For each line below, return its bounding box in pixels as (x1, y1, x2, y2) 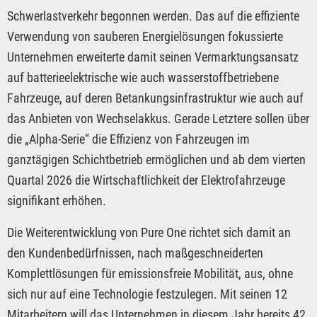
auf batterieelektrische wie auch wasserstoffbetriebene (7, 70, 279, 86)
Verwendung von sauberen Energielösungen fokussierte (7, 29, 283, 45)
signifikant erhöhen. (7, 193, 106, 209)
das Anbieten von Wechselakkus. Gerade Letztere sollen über (7, 111, 309, 127)
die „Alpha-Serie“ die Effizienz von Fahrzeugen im (7, 132, 250, 147)
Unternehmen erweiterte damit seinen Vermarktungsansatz (7, 50, 299, 65)
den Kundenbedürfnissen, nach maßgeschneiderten (7, 246, 263, 261)
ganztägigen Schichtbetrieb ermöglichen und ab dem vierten (7, 152, 306, 168)
